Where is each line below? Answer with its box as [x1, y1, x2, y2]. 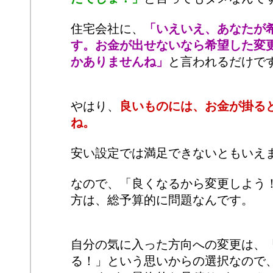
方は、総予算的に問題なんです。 [71, 193, 253, 207]
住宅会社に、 [71, 22, 144, 35]
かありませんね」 [71, 55, 168, 68]
